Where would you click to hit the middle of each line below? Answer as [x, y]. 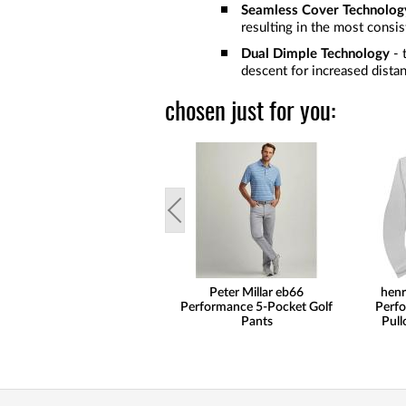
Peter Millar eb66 [256, 292]
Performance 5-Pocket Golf [256, 307]
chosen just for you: [250, 112]
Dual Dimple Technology [315, 53]
